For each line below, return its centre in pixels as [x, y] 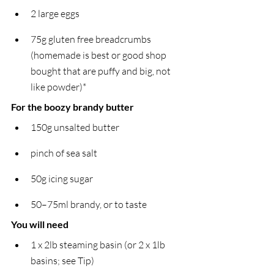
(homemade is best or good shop [99, 55]
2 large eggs [55, 13]
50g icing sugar [62, 178]
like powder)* [58, 87]
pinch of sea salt [64, 153]
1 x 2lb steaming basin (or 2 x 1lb [99, 244]
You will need [40, 224]
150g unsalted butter [75, 127]
